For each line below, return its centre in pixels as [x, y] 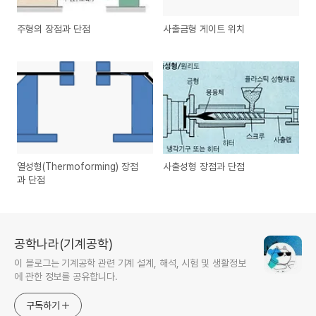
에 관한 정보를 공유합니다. [66, 277]
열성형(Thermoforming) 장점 [78, 167]
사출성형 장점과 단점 [204, 167]
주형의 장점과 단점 [54, 29]
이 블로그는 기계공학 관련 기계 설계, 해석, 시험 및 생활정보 [130, 263]
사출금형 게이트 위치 [204, 29]
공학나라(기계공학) [63, 244]
